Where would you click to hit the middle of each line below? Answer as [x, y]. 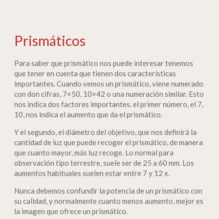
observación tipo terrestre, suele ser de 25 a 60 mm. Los [104, 163]
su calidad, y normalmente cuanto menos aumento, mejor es [109, 201]
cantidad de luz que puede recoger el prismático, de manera [109, 142]
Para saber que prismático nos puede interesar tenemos [104, 63]
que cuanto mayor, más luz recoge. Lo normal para [94, 153]
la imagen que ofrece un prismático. [71, 211]
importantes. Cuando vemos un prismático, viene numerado [109, 84]
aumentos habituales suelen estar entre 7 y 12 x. [93, 173]
